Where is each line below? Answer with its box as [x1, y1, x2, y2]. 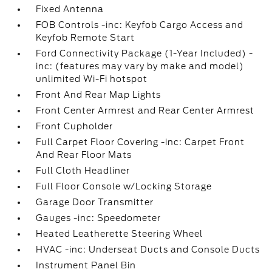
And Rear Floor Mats [36, 150, 132, 160]
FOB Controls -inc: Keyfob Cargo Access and [36, 20, 244, 30]
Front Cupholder [36, 121, 114, 131]
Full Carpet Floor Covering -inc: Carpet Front [36, 137, 245, 147]
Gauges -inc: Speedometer [36, 213, 161, 223]
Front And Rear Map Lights [36, 90, 161, 100]
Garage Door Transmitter [36, 197, 154, 207]
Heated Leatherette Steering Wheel [36, 229, 203, 239]
